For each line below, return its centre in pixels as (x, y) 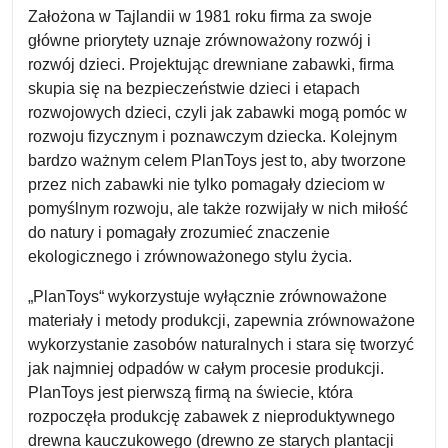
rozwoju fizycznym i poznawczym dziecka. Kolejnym (212, 136)
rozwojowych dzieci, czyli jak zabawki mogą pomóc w (217, 112)
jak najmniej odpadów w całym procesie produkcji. (206, 368)
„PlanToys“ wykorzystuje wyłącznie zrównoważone (207, 296)
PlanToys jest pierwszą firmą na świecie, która (190, 392)
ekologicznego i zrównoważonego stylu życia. (190, 256)
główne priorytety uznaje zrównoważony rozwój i (199, 40)
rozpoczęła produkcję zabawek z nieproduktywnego (211, 416)
